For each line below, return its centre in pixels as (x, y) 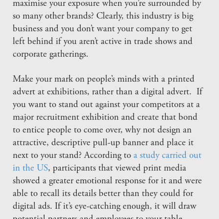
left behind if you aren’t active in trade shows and (103, 42)
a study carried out (168, 156)
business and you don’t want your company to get (103, 29)
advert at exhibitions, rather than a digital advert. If (108, 92)
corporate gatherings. (51, 55)
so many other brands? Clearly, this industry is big (103, 17)
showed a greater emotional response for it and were (108, 181)
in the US (31, 169)
